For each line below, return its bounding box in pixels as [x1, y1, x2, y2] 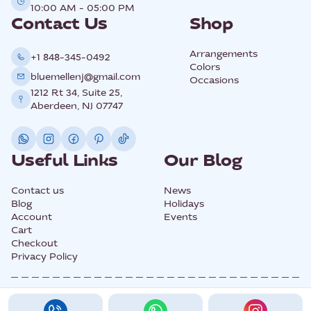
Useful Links [11, 151, 118, 171]
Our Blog [164, 151, 242, 171]
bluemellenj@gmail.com [31, 71, 140, 82]
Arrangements [189, 49, 258, 60]
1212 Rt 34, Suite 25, [31, 87, 122, 99]
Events [164, 212, 197, 223]
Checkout [11, 238, 58, 249]
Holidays [164, 199, 204, 210]
